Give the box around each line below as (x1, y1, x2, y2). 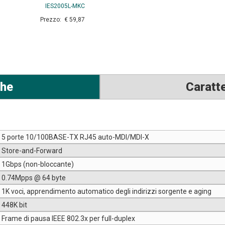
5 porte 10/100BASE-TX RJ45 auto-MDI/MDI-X (2, 133, 149, 142)
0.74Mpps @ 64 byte (2, 174, 66, 182)
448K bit (2, 201, 27, 209)
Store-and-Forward (2, 147, 62, 155)
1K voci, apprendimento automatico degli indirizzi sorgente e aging (2, 187, 211, 196)
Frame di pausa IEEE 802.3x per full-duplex (2, 214, 135, 223)
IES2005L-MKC (45, 3, 85, 10)
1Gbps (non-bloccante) (2, 160, 74, 169)
